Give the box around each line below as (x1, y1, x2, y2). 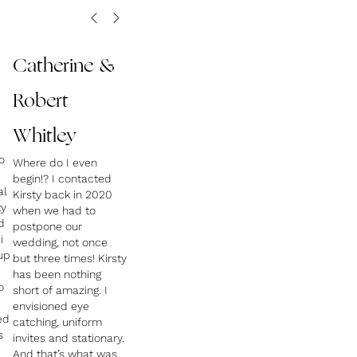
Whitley (13, 127, 76, 147)
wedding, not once (13, 236, 108, 249)
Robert (13, 92, 69, 112)
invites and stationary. (13, 331, 124, 344)
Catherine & (13, 57, 115, 76)
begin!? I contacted (13, 172, 112, 185)
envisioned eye (13, 300, 89, 312)
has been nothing (13, 268, 101, 280)
